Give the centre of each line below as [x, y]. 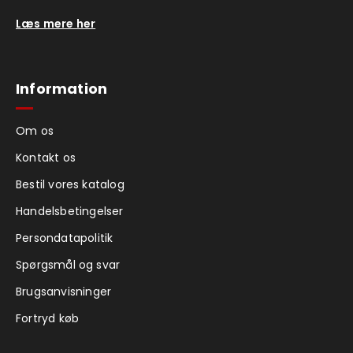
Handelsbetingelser [70, 211]
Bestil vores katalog [70, 184]
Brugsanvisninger [64, 291]
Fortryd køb [48, 318]
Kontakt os [46, 157]
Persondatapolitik [65, 238]
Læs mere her [56, 23]
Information [62, 88]
